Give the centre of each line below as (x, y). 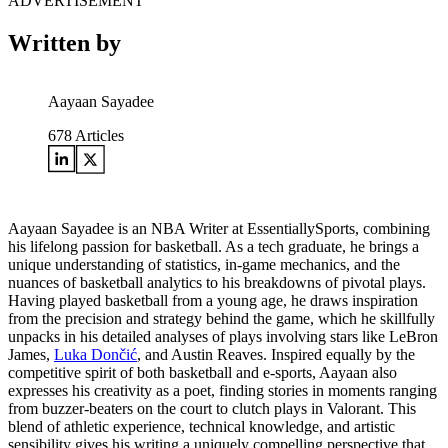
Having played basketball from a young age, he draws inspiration (213, 300)
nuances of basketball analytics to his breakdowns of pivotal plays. (217, 282)
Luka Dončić (95, 354)
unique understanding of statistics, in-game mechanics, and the (204, 264)
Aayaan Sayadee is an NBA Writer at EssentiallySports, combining (219, 228)
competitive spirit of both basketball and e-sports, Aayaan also (202, 372)
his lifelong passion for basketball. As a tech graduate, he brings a (213, 246)
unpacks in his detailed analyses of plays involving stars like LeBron (223, 336)
